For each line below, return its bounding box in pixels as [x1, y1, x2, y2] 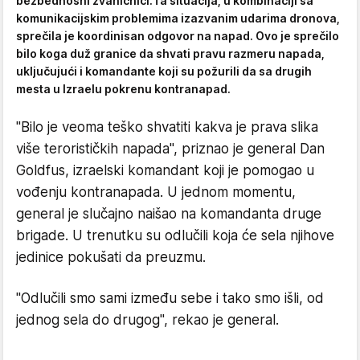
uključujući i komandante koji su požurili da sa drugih [16, 63, 312, 78]
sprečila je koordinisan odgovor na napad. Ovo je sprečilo [16, 28, 339, 43]
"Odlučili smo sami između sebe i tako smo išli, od [16, 289, 324, 306]
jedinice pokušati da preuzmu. [16, 248, 206, 265]
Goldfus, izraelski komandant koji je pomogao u [16, 162, 314, 178]
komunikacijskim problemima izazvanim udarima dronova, [16, 10, 340, 25]
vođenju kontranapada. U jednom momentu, [16, 183, 296, 200]
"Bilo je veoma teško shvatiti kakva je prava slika [16, 118, 318, 135]
